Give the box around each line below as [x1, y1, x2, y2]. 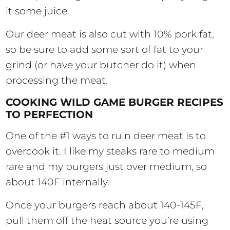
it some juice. [6, 5, 72, 17]
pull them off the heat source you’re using [6, 215, 209, 227]
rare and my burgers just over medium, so [6, 161, 207, 173]
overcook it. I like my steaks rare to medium [6, 145, 215, 158]
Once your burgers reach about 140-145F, [6, 199, 204, 212]
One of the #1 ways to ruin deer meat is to [6, 130, 206, 142]
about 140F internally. [6, 176, 112, 188]
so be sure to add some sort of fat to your [6, 44, 204, 56]
